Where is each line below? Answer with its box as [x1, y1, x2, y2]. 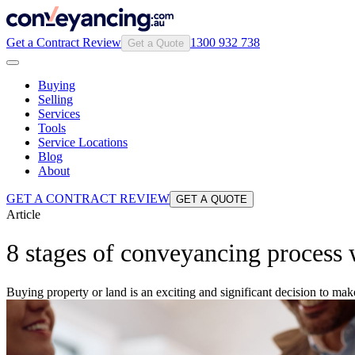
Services [38, 107, 80, 120]
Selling [38, 93, 73, 106]
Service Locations [38, 136, 128, 149]
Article [6, 208, 40, 221]
